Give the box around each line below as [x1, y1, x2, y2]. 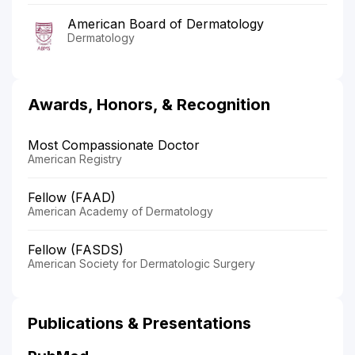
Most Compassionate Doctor [28, 136, 200, 153]
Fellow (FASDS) [28, 241, 124, 258]
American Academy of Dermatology [28, 204, 213, 218]
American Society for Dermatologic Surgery [28, 256, 255, 270]
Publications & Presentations [28, 313, 251, 333]
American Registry [28, 151, 122, 166]
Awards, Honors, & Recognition [28, 94, 270, 114]
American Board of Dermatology [67, 15, 264, 32]
